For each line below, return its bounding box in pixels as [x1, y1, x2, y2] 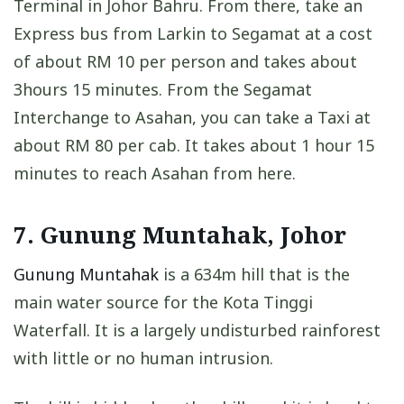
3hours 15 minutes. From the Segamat [14, 78, 312, 101]
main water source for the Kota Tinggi [14, 291, 313, 314]
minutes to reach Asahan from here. [14, 162, 296, 185]
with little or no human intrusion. [14, 347, 273, 370]
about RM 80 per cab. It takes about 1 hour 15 [14, 134, 374, 157]
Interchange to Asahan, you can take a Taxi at [14, 106, 371, 129]
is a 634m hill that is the [159, 263, 350, 286]
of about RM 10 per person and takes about [14, 50, 357, 73]
